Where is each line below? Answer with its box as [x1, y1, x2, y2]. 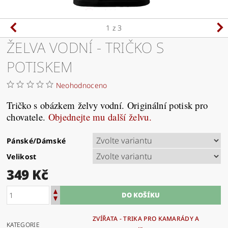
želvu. [126, 110, 152, 123]
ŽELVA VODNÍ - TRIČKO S [7, 37, 164, 57]
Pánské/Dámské [7, 135, 66, 146]
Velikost [7, 151, 37, 161]
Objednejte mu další [48, 110, 126, 123]
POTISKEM [7, 56, 73, 76]
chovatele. [7, 110, 46, 123]
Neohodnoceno [55, 80, 107, 90]
